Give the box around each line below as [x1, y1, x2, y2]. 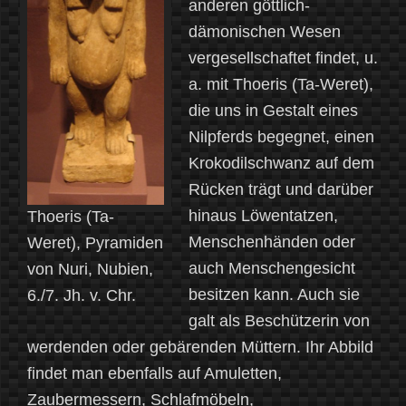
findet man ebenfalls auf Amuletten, [27, 364, 282, 383]
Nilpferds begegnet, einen [188, 128, 374, 147]
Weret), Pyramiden [27, 234, 163, 253]
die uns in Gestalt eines [188, 101, 358, 121]
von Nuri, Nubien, [27, 260, 153, 279]
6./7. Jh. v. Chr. [27, 286, 136, 305]
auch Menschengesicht [188, 259, 355, 278]
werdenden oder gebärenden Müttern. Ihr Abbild [27, 338, 373, 357]
